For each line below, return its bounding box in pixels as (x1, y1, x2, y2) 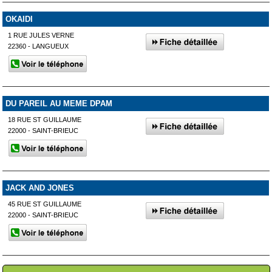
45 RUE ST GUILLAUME (8, 200, 82, 208)
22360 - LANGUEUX (8, 42, 69, 50)
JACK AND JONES (5, 183, 74, 192)
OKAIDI (5, 15, 33, 24)
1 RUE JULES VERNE (8, 32, 75, 39)
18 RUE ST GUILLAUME (8, 116, 82, 123)
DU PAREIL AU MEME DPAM (5, 99, 112, 108)
